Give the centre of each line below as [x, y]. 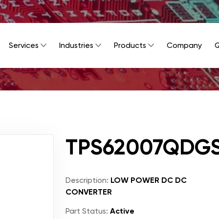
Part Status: [87, 211]
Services [24, 45]
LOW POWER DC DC [148, 180]
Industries [76, 45]
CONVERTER [89, 192]
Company [184, 45]
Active [121, 211]
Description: [87, 180]
